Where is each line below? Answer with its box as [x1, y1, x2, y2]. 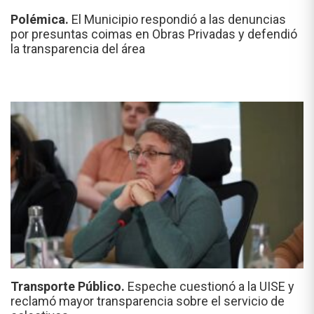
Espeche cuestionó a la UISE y [128, 279, 294, 294]
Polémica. [11, 11, 71, 27]
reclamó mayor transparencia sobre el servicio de [11, 294, 285, 309]
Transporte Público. [11, 279, 128, 294]
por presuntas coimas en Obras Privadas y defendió [11, 26, 297, 41]
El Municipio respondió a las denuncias [71, 11, 286, 27]
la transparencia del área [11, 41, 145, 56]
